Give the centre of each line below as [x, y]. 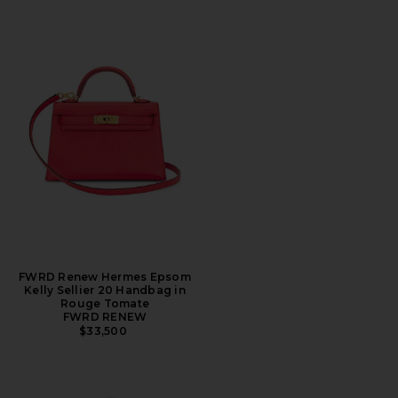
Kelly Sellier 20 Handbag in [105, 290]
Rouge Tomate [105, 303]
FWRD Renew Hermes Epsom [105, 276]
